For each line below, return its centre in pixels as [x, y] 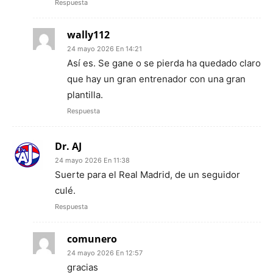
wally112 [88, 35]
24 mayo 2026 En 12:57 [105, 253]
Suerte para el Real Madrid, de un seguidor [147, 175]
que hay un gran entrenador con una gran [156, 79]
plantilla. [85, 95]
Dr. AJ [68, 147]
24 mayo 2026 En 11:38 [92, 161]
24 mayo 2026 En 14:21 [105, 49]
